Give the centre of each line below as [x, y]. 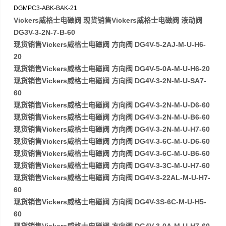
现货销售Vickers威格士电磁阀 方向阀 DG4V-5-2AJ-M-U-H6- [110, 44]
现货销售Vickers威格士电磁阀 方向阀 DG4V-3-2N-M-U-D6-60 [112, 105]
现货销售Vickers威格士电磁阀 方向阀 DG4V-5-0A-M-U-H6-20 [112, 69]
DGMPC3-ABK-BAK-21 [46, 8]
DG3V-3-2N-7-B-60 [45, 32]
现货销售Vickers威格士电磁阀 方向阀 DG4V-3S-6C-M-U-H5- [110, 202]
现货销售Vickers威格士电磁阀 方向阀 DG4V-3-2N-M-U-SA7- [110, 81]
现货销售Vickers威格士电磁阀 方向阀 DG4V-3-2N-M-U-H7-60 [112, 129]
